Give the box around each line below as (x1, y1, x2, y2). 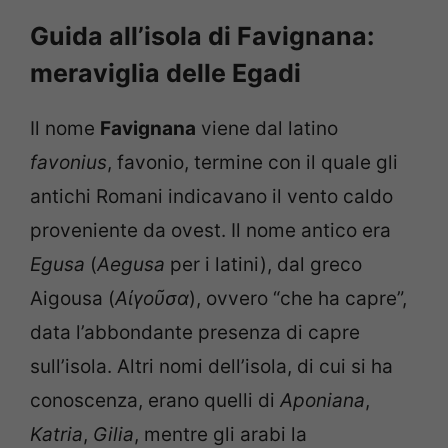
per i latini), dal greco (165, 253, 362, 277)
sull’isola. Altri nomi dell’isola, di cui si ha (30, 355, 393, 379)
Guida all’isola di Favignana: (30, 21, 374, 52)
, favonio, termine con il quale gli (107, 151, 398, 175)
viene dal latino (196, 117, 338, 141)
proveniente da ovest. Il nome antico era (30, 219, 391, 243)
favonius (30, 151, 107, 175)
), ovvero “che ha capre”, (189, 287, 407, 311)
